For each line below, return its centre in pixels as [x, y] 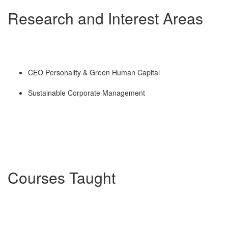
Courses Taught [62, 178]
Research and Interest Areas [105, 18]
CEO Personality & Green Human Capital [94, 73]
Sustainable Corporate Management [87, 93]
